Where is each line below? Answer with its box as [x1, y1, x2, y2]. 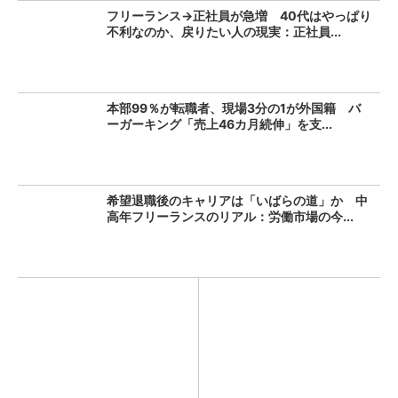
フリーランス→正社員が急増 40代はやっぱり [107, 8, 371, 23]
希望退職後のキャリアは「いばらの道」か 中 [107, 193, 368, 208]
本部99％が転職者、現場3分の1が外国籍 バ [107, 100, 361, 115]
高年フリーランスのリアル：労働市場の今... [107, 209, 354, 224]
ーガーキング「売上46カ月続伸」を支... [107, 116, 332, 131]
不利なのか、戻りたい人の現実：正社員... [107, 24, 341, 39]
